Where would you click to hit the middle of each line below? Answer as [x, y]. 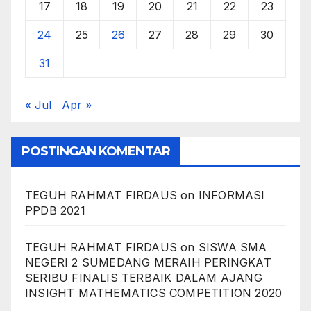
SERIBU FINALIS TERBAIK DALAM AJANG [144, 277]
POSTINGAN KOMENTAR [96, 151]
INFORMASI [232, 195]
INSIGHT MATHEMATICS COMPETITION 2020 [154, 293]
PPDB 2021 [55, 210]
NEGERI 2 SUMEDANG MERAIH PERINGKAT [148, 262]
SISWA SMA [233, 247]
